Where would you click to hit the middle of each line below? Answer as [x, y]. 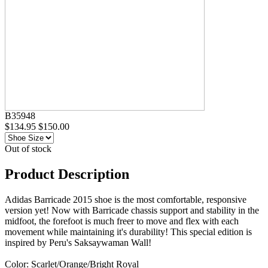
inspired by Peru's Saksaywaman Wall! [78, 242]
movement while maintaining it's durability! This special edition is [128, 232]
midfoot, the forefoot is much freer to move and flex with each [122, 221]
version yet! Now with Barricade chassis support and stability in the [132, 210]
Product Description [67, 174]
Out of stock [28, 148]
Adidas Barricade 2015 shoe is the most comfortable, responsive [126, 199]
